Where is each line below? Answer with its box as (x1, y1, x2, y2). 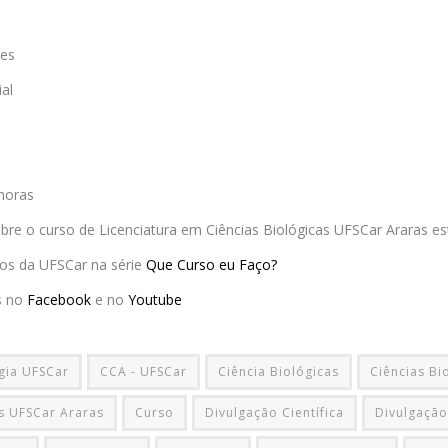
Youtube (128, 290, 182, 310)
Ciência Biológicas (218, 363, 339, 381)
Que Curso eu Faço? (146, 255, 277, 275)
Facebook (27, 290, 95, 310)
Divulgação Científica (205, 404, 344, 422)
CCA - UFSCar (100, 363, 187, 381)
